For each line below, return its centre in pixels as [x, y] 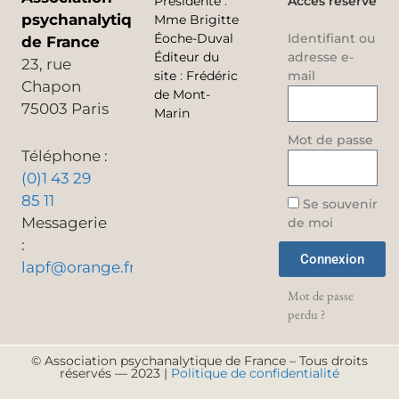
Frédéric [211, 76]
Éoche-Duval [194, 39]
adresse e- [320, 57]
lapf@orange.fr [78, 267]
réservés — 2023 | [115, 374]
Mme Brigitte [197, 20]
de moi [310, 223]
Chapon [51, 87]
